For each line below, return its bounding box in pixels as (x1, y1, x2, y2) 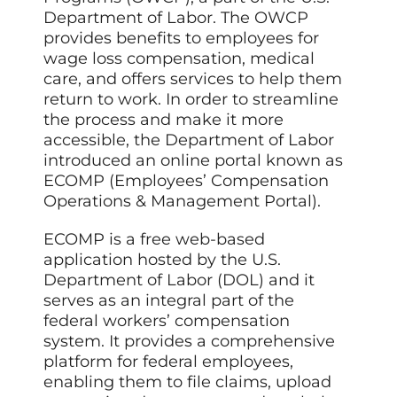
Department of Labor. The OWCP (43, 7, 309, 27)
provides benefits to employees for (43, 27, 320, 48)
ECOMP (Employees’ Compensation (43, 170, 330, 191)
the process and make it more (43, 109, 284, 129)
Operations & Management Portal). (43, 191, 322, 211)
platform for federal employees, (43, 351, 294, 371)
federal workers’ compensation (43, 310, 291, 331)
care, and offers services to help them (43, 68, 343, 89)
